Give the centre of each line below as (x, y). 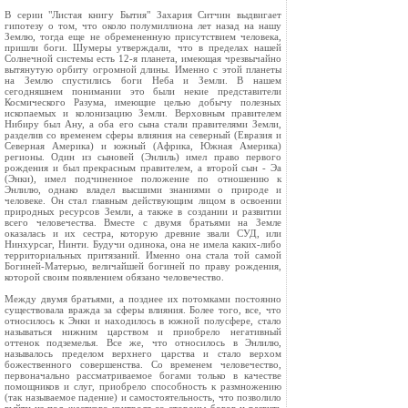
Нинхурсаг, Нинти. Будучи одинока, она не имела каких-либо (143, 244)
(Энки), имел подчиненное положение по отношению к (143, 178)
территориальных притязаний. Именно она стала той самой (143, 255)
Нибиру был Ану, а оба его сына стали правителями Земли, (143, 124)
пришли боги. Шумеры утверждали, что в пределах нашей (143, 47)
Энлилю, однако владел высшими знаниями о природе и (143, 189)
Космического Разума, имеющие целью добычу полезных (143, 102)
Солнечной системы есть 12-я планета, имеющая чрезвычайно (143, 58)
